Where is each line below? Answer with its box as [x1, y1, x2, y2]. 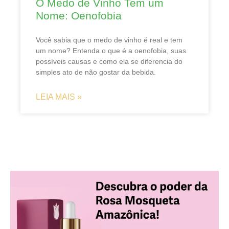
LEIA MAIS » [36, 92, 82, 101]
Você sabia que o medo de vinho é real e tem [36, 35, 182, 44]
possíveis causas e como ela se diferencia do [36, 57, 182, 65]
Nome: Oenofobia [36, 9, 122, 21]
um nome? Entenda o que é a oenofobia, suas [36, 46, 186, 55]
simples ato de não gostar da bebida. [36, 67, 156, 76]
